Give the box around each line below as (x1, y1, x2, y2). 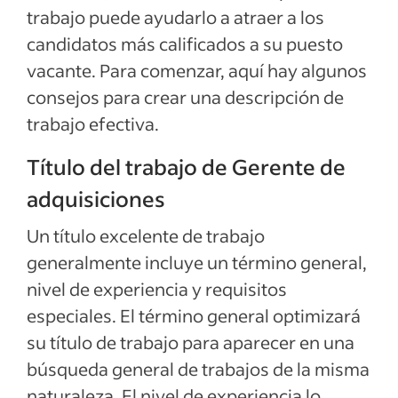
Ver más (151, 69, 219, 92)
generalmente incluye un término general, (27, 251, 367, 274)
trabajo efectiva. (27, 112, 159, 135)
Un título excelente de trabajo (27, 224, 265, 247)
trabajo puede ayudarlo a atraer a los (27, 5, 324, 28)
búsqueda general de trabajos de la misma (27, 357, 370, 380)
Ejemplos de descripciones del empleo (41, 22, 326, 44)
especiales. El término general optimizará (27, 304, 361, 327)
